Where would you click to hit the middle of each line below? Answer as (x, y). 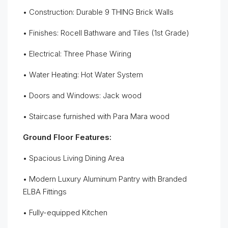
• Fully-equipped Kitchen (65, 212)
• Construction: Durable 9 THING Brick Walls (98, 12)
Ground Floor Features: (67, 137)
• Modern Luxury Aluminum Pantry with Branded (105, 179)
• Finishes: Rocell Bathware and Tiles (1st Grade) (106, 33)
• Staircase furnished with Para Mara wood (96, 116)
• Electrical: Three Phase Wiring (77, 54)
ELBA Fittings (45, 192)
